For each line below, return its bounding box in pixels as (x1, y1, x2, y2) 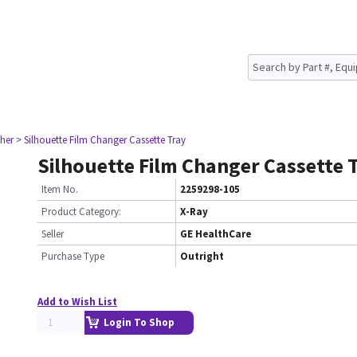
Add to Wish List (37, 295, 117, 308)
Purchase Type (41, 249, 104, 263)
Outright (180, 249, 224, 263)
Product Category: (41, 205, 121, 218)
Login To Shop (104, 316, 175, 329)
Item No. (41, 182, 78, 196)
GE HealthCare (180, 227, 251, 241)
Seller (41, 227, 64, 241)
